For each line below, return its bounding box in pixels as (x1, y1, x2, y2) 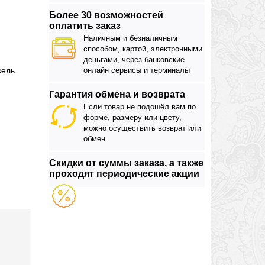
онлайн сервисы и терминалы (83, 66, 190, 75)
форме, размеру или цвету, (83, 113, 182, 122)
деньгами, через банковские (83, 55, 185, 64)
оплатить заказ (49, 21, 121, 31)
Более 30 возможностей (49, 10, 163, 20)
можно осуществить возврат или (83, 124, 201, 132)
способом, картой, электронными (83, 44, 202, 53)
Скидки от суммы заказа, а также (49, 158, 203, 168)
